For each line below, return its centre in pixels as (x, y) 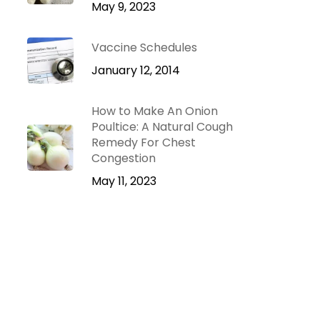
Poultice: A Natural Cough (162, 127)
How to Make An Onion (154, 111)
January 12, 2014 (135, 70)
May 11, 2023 (124, 181)
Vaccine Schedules (144, 47)
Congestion (123, 158)
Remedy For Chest (143, 142)
